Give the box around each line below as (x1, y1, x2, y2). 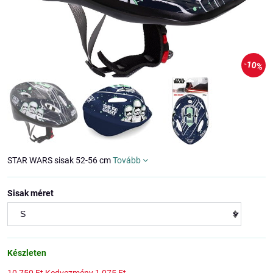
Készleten (7, 248, 46, 258)
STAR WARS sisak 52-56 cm (7, 155, 113, 165)
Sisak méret (7, 188, 54, 198)
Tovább (113, 155, 141, 165)
